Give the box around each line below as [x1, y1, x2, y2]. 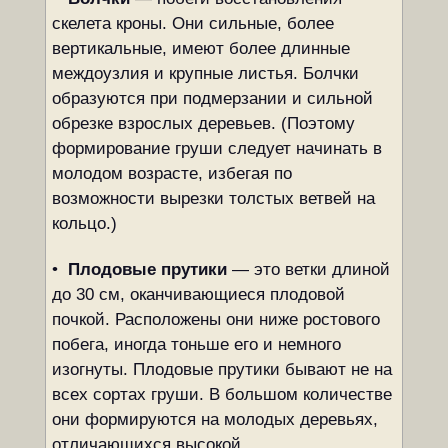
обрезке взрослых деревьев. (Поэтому [51, 114, 355, 133]
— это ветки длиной [226, 260, 390, 279]
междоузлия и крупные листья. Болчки [51, 64, 359, 83]
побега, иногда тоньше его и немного [51, 335, 341, 354]
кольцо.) [51, 214, 117, 233]
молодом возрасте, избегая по [51, 164, 292, 183]
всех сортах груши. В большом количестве [51, 385, 392, 404]
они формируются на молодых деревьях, [51, 410, 378, 429]
